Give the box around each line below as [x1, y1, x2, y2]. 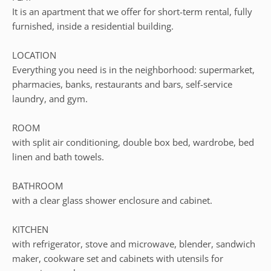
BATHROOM [12, 180, 63, 192]
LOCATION [12, 49, 56, 61]
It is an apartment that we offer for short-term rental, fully [12, 5, 252, 18]
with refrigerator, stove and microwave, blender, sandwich [12, 238, 255, 250]
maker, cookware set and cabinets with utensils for [12, 252, 223, 264]
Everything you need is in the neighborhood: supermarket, [12, 64, 255, 76]
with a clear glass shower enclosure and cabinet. [12, 194, 212, 206]
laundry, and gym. [12, 93, 88, 105]
